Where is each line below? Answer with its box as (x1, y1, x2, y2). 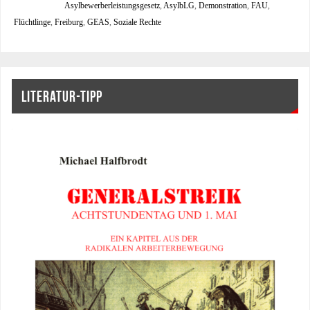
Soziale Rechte (113, 17, 161, 28)
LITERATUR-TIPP (21, 87, 102, 104)
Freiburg (54, 17, 83, 28)
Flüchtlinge (13, 17, 51, 28)
